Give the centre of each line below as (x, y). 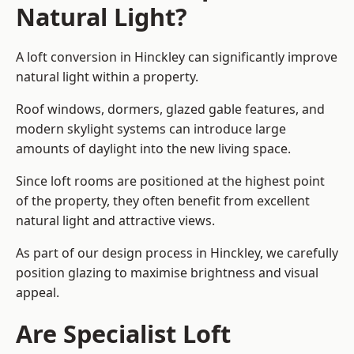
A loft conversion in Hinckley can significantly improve (177, 57)
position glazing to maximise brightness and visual (167, 273)
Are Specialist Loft (123, 334)
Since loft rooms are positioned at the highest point (170, 181)
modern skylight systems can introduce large (151, 129)
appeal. (38, 293)
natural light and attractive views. (115, 221)
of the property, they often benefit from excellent (163, 201)
